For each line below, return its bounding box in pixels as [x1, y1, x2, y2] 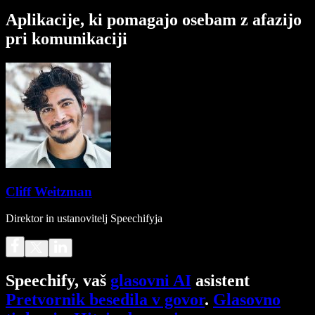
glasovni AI [110, 271, 191, 290]
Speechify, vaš [6, 271, 110, 290]
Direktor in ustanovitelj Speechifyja [6, 212, 162, 225]
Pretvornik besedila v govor [6, 290, 205, 309]
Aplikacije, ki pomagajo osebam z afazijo [6, 10, 302, 29]
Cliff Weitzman [6, 184, 92, 199]
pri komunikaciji [6, 29, 127, 48]
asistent [191, 271, 250, 290]
